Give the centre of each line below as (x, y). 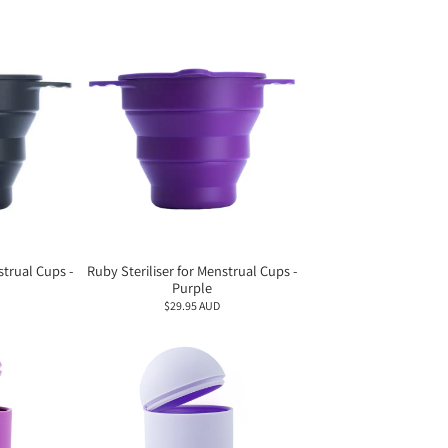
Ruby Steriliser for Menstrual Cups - (192, 271)
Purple (192, 288)
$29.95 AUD (192, 306)
